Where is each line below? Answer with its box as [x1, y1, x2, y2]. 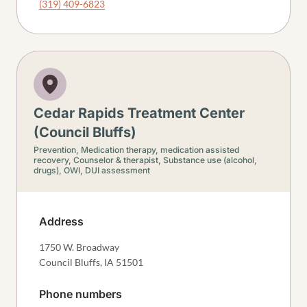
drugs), [34, 165, 64, 175]
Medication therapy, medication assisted [81, 145, 239, 155]
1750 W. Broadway [39, 241, 119, 253]
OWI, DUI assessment [64, 165, 150, 175]
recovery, [34, 155, 73, 165]
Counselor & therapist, [73, 155, 163, 165]
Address [39, 214, 84, 228]
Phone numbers [39, 287, 122, 301]
